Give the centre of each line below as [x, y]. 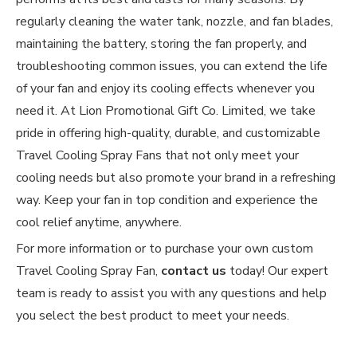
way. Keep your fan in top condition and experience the [167, 200]
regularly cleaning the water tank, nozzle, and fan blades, [175, 22]
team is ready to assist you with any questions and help [171, 294]
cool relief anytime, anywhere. [99, 223]
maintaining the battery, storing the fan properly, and [161, 44]
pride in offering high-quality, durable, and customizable [168, 133]
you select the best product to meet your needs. [153, 316]
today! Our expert [277, 271]
